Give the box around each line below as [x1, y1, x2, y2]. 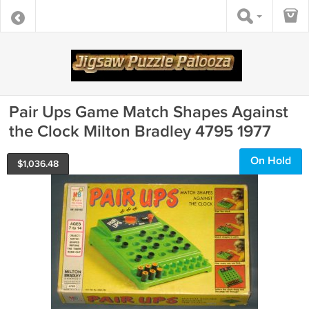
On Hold [250, 154, 291, 168]
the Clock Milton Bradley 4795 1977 [9, 121, 271, 141]
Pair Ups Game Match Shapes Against [9, 102, 288, 122]
